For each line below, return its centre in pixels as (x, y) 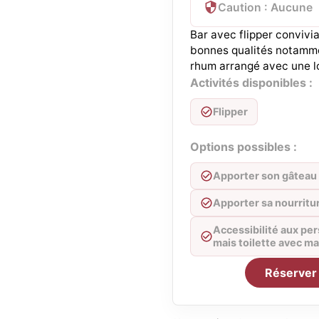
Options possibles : (244, 147)
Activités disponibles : (251, 83)
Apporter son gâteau (265, 176)
